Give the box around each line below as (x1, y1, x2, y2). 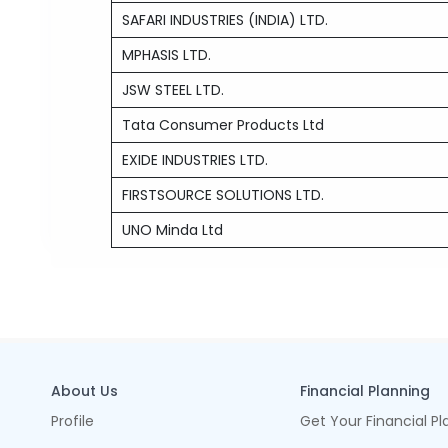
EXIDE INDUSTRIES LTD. (122, 150, 269, 170)
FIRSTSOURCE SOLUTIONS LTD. (122, 185, 325, 205)
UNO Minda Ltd (122, 220, 224, 240)
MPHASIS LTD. (122, 45, 212, 65)
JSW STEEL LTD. (122, 80, 225, 100)
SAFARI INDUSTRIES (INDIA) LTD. (122, 10, 329, 30)
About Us (51, 381, 119, 401)
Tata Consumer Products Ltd (122, 115, 325, 135)
